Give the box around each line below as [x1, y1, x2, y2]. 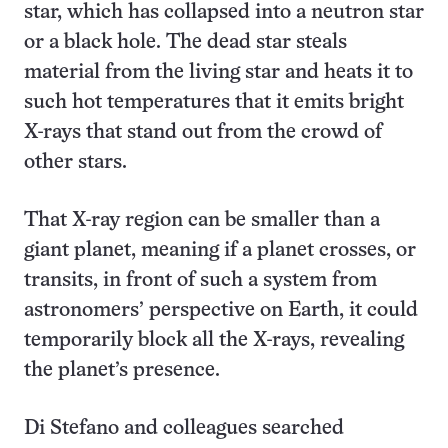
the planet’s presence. [24, 361, 220, 380]
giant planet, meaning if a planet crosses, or [24, 241, 416, 260]
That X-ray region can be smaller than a [24, 211, 380, 230]
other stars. [24, 153, 127, 172]
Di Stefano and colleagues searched [24, 419, 344, 438]
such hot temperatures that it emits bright [24, 93, 404, 112]
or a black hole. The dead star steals [24, 33, 347, 52]
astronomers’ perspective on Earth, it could [24, 301, 418, 320]
